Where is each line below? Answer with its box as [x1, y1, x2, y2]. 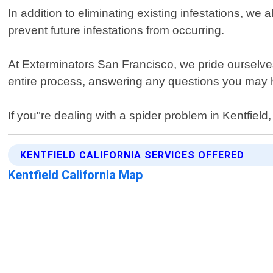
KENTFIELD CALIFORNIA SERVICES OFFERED [20, 149, 245, 161]
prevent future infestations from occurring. [8, 24, 225, 37]
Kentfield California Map [8, 168, 144, 183]
